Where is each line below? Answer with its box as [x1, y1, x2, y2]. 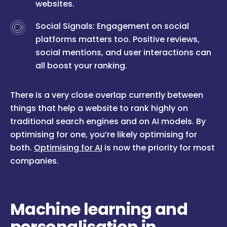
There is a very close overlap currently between [10, 89, 203, 101]
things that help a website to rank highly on [10, 102, 188, 115]
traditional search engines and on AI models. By [10, 116, 206, 128]
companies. [10, 155, 59, 167]
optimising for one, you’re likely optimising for [10, 129, 197, 141]
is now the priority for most [102, 142, 215, 154]
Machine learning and [10, 198, 188, 221]
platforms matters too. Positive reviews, [35, 33, 200, 46]
